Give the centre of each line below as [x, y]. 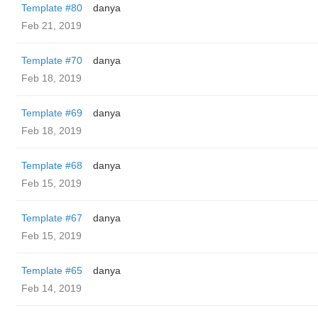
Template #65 [52, 270]
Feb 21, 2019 [51, 26]
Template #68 [52, 165]
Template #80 [52, 8]
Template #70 [52, 60]
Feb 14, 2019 [51, 288]
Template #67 [52, 218]
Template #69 [52, 113]
